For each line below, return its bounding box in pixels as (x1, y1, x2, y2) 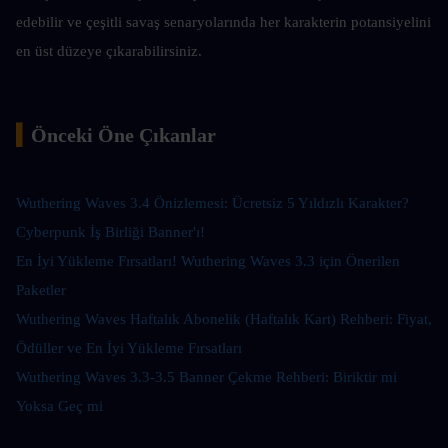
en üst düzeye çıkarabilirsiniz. (16, 42, 202, 59)
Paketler (16, 281, 66, 298)
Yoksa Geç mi (16, 397, 103, 414)
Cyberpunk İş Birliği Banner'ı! (16, 223, 205, 240)
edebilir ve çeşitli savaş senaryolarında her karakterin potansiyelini (16, 13, 431, 30)
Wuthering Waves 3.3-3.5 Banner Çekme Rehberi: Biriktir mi (16, 368, 397, 385)
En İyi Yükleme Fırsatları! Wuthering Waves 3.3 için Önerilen (16, 252, 400, 269)
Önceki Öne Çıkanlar (31, 123, 216, 146)
